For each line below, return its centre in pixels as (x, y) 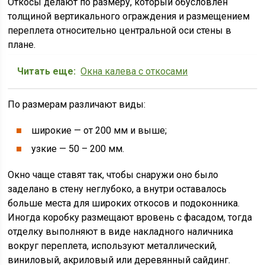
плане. (22, 45)
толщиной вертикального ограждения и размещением (129, 16)
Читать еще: (47, 71)
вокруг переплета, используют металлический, (112, 246)
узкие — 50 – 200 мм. (78, 149)
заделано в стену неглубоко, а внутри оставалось (117, 189)
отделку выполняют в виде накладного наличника (121, 232)
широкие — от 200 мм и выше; (99, 130)
